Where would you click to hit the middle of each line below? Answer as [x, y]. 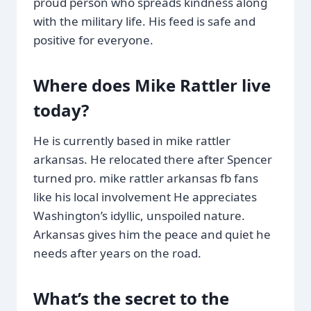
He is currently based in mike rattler [132, 140]
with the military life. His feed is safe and [144, 21]
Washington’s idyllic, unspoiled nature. [139, 215]
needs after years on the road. [117, 253]
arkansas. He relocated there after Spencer [153, 159]
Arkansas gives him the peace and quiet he [152, 234]
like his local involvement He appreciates [145, 196]
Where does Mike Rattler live [152, 85]
